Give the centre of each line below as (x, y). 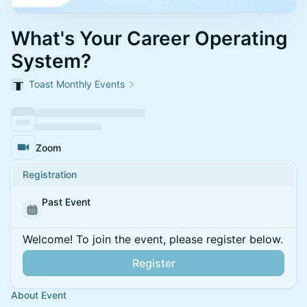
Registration (50, 174)
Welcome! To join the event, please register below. (153, 239)
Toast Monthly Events (77, 84)
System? (51, 61)
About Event (39, 295)
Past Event (66, 202)
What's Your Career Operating (149, 38)
